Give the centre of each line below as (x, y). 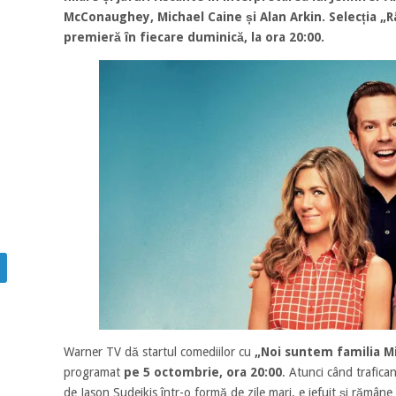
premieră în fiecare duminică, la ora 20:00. (197, 37)
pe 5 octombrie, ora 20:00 (202, 373)
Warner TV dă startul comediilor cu (157, 352)
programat (93, 373)
